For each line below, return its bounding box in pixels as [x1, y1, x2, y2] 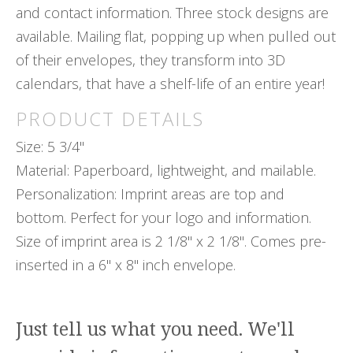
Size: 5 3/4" [16, 137, 84, 157]
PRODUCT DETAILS [16, 106, 204, 132]
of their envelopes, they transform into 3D [16, 50, 285, 70]
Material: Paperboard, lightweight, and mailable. [16, 161, 316, 180]
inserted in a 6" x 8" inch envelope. [16, 255, 236, 275]
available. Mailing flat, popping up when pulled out [16, 27, 336, 46]
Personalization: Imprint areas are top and [16, 184, 284, 204]
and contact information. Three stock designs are [16, 3, 329, 23]
